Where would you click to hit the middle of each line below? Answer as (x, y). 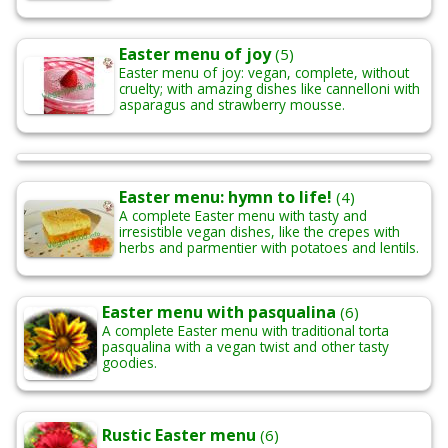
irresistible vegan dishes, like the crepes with (259, 232)
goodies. (129, 363)
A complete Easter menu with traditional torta (245, 331)
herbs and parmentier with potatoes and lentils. (269, 248)
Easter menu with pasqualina (219, 312)
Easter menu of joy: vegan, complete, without (264, 73)
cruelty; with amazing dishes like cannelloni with (269, 89)
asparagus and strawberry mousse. (232, 105)
